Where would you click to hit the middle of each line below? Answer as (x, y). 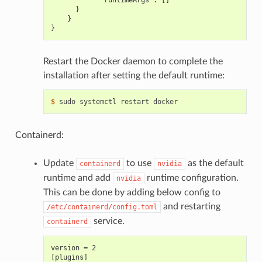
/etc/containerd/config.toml (102, 207)
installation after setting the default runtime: (134, 76)
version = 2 (73, 248)
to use (139, 163)
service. (108, 221)
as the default (214, 163)
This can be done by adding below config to (132, 193)
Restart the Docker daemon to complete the (133, 62)
